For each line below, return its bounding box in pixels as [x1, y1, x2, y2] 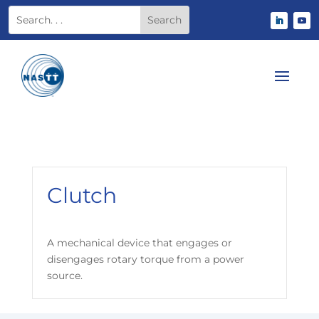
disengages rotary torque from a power [46, 253, 244, 266]
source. [46, 269, 83, 282]
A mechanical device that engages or [46, 236, 232, 249]
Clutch [46, 182, 117, 209]
